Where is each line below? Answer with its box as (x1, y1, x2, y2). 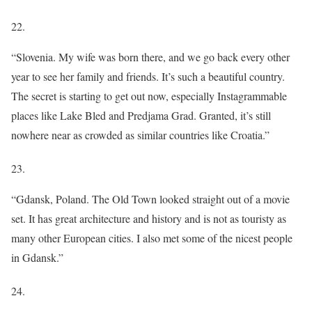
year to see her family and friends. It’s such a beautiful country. (11, 68, 285, 84)
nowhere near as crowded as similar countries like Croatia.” (11, 127, 270, 142)
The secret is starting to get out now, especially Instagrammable (11, 88, 287, 103)
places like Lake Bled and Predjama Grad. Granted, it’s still (11, 107, 271, 123)
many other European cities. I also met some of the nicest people (11, 230, 292, 245)
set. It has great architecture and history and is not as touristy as (11, 210, 286, 226)
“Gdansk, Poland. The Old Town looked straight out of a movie (11, 191, 290, 206)
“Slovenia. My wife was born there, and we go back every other (11, 49, 290, 64)
